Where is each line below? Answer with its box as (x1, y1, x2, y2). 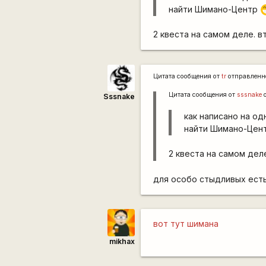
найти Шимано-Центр (169, 4, 261, 14)
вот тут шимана (153, 218, 219, 229)
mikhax (109, 236, 135, 246)
